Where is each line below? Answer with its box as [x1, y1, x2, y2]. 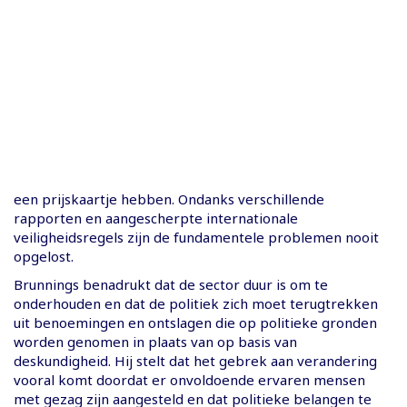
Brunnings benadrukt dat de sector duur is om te [14, 274, 328, 293]
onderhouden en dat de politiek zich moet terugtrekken [14, 293, 378, 313]
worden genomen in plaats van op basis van [14, 332, 297, 351]
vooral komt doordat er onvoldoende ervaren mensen [14, 370, 365, 389]
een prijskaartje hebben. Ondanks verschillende [14, 189, 324, 208]
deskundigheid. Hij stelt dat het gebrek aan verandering [14, 351, 377, 370]
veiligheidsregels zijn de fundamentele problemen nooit [14, 227, 379, 246]
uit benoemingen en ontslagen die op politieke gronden [14, 313, 377, 332]
